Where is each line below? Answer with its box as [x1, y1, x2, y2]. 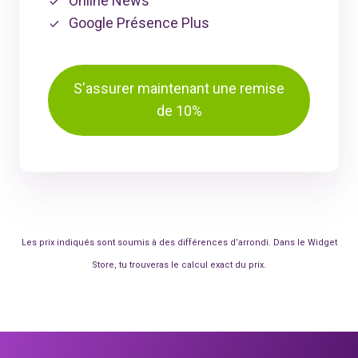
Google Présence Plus [69, 14, 210, 31]
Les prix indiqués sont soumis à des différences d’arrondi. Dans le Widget [21, 237, 337, 248]
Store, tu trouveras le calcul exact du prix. [92, 259, 266, 270]
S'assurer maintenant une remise [74, 80, 284, 97]
